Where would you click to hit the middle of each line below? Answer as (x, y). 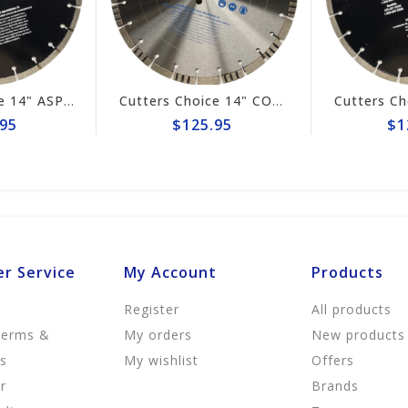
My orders (158, 335)
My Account (170, 273)
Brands (336, 386)
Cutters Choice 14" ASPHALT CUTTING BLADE (65, 101)
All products (352, 310)
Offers (333, 361)
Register (151, 310)
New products (359, 335)
